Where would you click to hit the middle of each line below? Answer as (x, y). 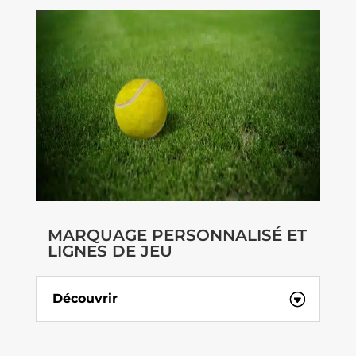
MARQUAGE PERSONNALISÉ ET (177, 236)
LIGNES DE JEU (110, 252)
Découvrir (85, 299)
